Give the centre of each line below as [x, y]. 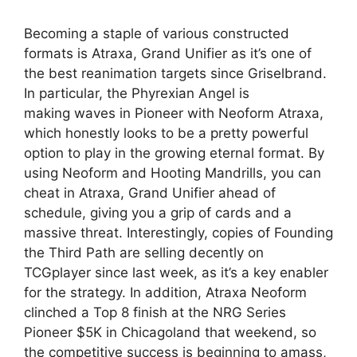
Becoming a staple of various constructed [157, 34]
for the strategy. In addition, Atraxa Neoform [165, 293]
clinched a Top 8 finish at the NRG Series [155, 313]
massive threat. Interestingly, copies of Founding [178, 233]
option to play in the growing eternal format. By [174, 153]
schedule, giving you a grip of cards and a [158, 213]
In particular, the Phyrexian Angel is [137, 94]
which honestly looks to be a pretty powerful [166, 133]
